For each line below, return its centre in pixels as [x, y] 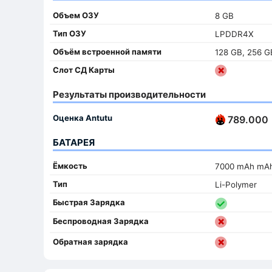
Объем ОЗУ [76, 15]
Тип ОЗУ [70, 33]
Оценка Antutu [83, 117]
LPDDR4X [234, 34]
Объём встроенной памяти [107, 51]
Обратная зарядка [90, 242]
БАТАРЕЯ [74, 142]
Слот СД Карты [84, 70]
